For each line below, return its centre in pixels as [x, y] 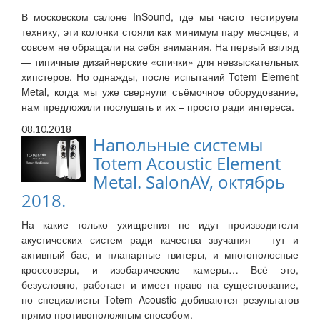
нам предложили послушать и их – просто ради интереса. [158, 107]
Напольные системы [178, 145]
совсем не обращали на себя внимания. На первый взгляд [160, 47]
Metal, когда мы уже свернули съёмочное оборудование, [160, 92]
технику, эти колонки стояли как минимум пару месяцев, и [160, 32]
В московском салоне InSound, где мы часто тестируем [160, 17]
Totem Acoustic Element [187, 164]
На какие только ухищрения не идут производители [160, 225]
